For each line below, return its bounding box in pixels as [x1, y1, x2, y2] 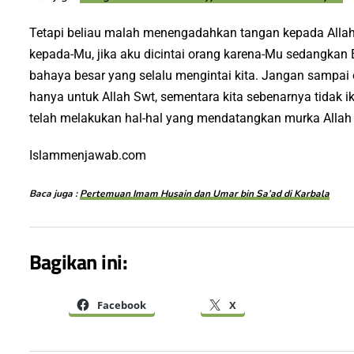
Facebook [96, 297, 146, 312]
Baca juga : [28, 187, 80, 200]
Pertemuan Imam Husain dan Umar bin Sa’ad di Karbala [79, 187, 330, 200]
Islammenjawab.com [28, 148, 146, 163]
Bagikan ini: [28, 246, 128, 277]
